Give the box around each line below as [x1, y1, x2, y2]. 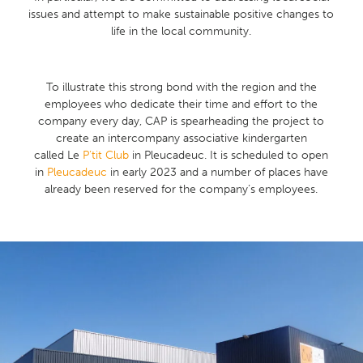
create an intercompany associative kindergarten [55, 131, 307, 146]
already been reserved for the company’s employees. [45, 182, 318, 197]
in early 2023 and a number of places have [106, 165, 328, 180]
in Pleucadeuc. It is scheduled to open [129, 148, 329, 163]
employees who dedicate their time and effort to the [45, 97, 318, 112]
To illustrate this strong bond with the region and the [45, 80, 317, 95]
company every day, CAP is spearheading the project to [38, 114, 325, 129]
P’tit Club [83, 148, 130, 163]
